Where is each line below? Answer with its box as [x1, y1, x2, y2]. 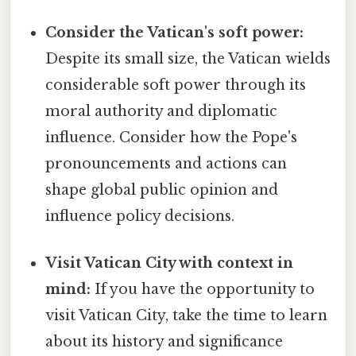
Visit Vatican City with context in [45, 254, 294, 273]
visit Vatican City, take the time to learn [45, 307, 328, 325]
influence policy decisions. [45, 207, 235, 225]
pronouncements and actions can [45, 154, 288, 172]
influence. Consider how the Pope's [45, 128, 298, 146]
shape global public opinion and [45, 180, 279, 199]
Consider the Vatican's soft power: [45, 23, 304, 41]
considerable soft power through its [45, 75, 307, 94]
